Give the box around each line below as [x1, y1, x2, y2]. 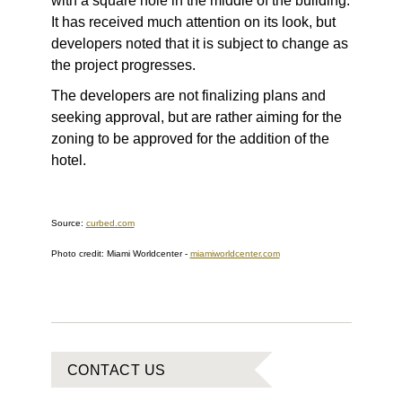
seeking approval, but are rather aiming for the [50, 109, 342, 126]
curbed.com [85, 218, 135, 229]
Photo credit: [50, 249, 107, 259]
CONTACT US [66, 362, 166, 378]
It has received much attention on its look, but [50, 14, 336, 31]
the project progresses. [50, 57, 196, 74]
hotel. [50, 153, 86, 169]
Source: [50, 218, 86, 229]
